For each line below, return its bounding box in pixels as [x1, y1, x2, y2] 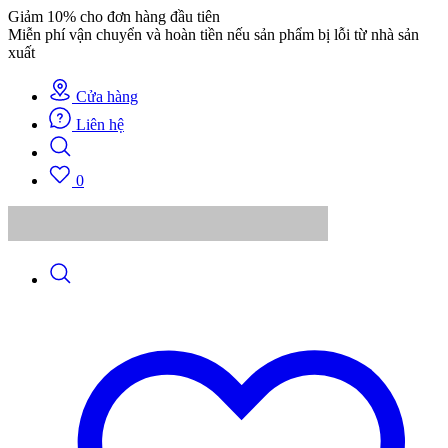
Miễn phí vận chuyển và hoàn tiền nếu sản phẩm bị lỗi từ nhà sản [8, 26, 419, 43]
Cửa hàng [76, 88, 138, 105]
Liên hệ [76, 116, 124, 133]
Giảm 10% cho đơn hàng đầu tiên [8, 8, 220, 25]
